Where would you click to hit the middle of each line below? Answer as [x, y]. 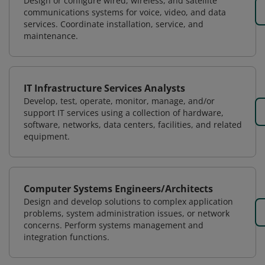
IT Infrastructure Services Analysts [104, 88]
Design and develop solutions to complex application [128, 201]
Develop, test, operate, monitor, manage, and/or [119, 101]
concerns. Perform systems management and [114, 225]
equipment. [47, 136]
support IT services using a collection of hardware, [124, 113]
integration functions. [67, 237]
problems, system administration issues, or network [127, 213]
